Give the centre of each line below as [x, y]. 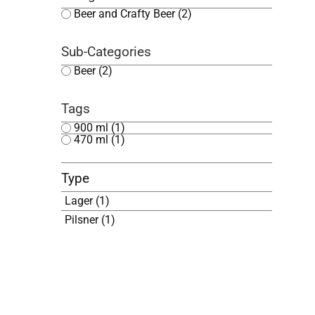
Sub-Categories [107, 52]
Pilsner [83, 220]
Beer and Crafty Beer [126, 14]
